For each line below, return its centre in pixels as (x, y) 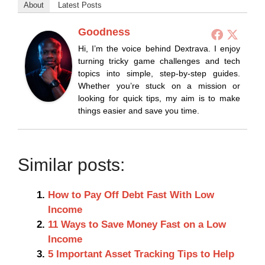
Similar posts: (71, 164)
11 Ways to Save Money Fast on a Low (137, 224)
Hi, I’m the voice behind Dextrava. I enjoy (159, 48)
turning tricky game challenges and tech (159, 61)
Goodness (104, 32)
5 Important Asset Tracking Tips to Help (141, 254)
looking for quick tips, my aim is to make (159, 98)
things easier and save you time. (139, 110)
